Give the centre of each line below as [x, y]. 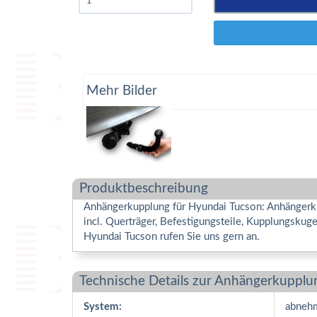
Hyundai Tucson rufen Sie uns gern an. [172, 236]
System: [103, 307]
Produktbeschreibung [144, 188]
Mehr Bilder [122, 91]
